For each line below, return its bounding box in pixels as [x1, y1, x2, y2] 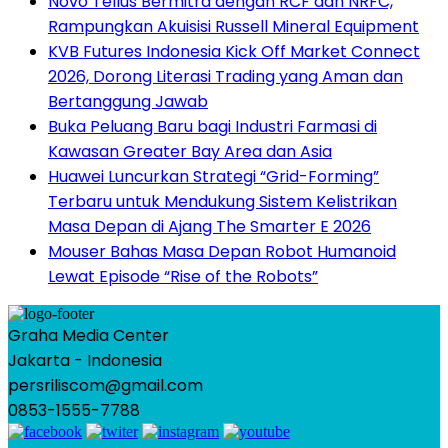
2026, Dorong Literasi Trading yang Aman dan [48, 65, 403, 89]
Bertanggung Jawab [48, 90, 208, 114]
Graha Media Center [8, 324, 169, 348]
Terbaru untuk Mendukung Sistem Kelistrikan [48, 190, 397, 214]
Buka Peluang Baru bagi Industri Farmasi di [48, 115, 377, 139]
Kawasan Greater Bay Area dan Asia [48, 140, 332, 164]
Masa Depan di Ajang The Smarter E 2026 [48, 215, 371, 239]
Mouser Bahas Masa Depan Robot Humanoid [48, 240, 396, 264]
